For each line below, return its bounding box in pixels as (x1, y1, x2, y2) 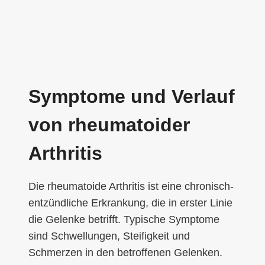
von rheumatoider (28, 114, 190, 135)
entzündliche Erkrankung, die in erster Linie (28, 196, 232, 209)
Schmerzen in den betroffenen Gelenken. (28, 246, 222, 258)
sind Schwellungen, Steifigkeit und (28, 230, 190, 242)
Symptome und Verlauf (28, 85, 235, 107)
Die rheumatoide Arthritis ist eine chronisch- (28, 180, 234, 192)
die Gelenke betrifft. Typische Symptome (28, 213, 219, 225)
